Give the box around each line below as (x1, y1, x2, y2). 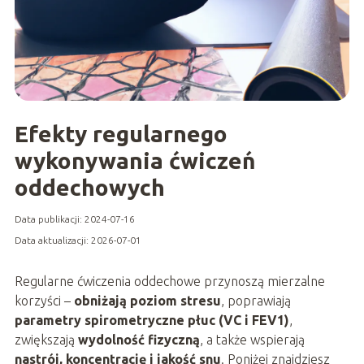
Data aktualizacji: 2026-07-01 (14, 235, 141, 246)
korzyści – (14, 293, 74, 309)
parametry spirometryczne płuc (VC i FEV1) (14, 313, 289, 328)
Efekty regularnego (14, 121, 227, 147)
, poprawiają (220, 293, 291, 309)
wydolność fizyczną (77, 332, 200, 348)
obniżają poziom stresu (73, 293, 221, 309)
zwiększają (14, 332, 78, 348)
